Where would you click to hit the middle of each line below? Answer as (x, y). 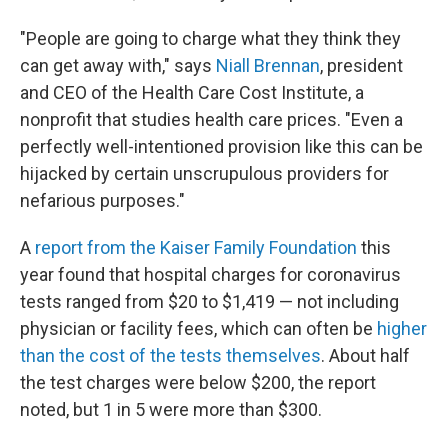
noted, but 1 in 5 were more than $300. (171, 409)
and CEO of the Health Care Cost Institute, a (192, 92)
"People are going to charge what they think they (210, 38)
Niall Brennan (268, 65)
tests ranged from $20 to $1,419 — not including (209, 301)
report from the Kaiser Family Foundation (196, 247)
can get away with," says (118, 65)
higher (402, 328)
